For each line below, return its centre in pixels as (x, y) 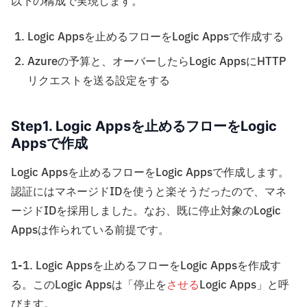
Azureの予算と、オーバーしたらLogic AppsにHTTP (157, 62)
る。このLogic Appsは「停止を (89, 285)
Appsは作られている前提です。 (90, 231)
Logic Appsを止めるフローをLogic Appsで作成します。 (150, 173)
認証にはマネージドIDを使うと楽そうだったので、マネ (149, 192)
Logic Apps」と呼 (244, 285)
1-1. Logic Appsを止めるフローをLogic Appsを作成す (146, 266)
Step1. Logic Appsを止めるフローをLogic (144, 126)
